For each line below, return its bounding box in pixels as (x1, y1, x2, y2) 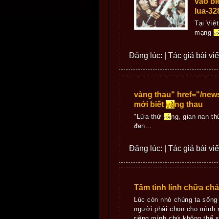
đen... (134, 122, 152, 130)
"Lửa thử (134, 112, 164, 120)
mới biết (134, 100, 166, 109)
